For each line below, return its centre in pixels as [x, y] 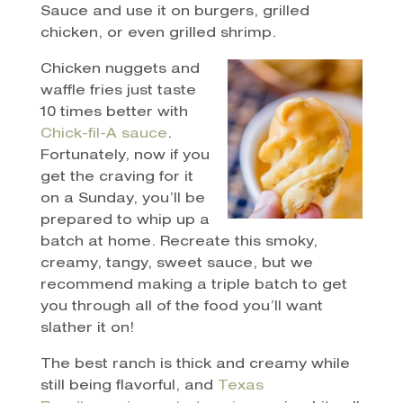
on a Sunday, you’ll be [122, 199]
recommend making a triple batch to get [193, 285]
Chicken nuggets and [120, 69]
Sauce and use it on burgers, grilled [175, 12]
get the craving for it [116, 177]
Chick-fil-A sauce [103, 134]
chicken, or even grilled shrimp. [158, 33]
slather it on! [87, 328]
